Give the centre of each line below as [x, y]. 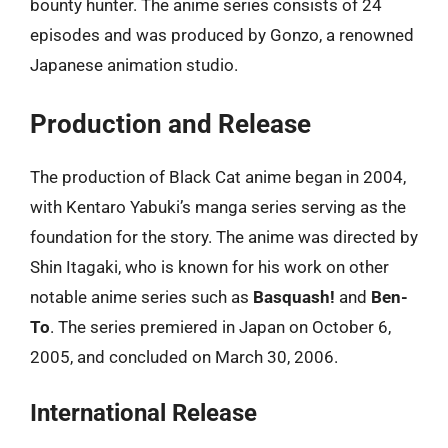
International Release [143, 413]
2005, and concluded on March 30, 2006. [184, 356]
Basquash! [294, 296]
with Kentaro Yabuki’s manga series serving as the [218, 206]
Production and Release [170, 123]
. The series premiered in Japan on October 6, [220, 326]
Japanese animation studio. [134, 65]
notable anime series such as [141, 296]
